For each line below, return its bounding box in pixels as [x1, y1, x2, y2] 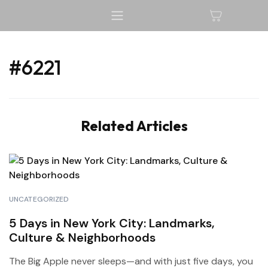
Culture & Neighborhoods [9, 230, 156, 245]
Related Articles [80, 117, 188, 135]
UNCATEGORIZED [9, 194, 69, 204]
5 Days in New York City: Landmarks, [9, 215, 215, 231]
